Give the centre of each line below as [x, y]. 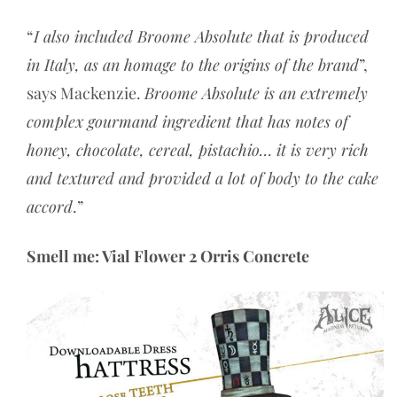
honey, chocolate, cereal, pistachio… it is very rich [198, 150]
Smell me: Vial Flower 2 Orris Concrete [168, 257]
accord [50, 207]
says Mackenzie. [86, 93]
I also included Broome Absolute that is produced [201, 37]
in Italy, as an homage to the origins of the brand [193, 65]
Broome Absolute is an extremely [256, 93]
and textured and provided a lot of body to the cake [202, 179]
